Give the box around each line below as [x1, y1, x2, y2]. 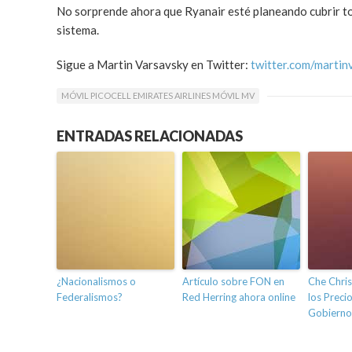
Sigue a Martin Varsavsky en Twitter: [57, 57, 251, 71]
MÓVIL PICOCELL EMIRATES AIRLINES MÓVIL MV [61, 90, 255, 101]
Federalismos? [57, 291, 123, 304]
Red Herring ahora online [182, 291, 295, 304]
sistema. [57, 23, 99, 37]
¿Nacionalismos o [57, 275, 136, 288]
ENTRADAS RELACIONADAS [57, 127, 243, 145]
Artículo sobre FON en [182, 275, 284, 288]
